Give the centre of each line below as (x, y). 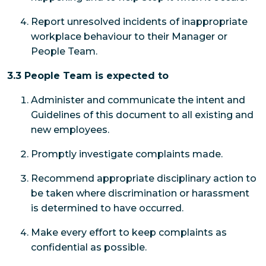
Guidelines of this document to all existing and (142, 115)
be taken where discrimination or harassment (140, 193)
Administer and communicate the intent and (138, 100)
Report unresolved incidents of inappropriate (139, 21)
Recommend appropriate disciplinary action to (144, 178)
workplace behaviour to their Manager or (129, 36)
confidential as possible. (89, 247)
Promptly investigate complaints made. (127, 154)
